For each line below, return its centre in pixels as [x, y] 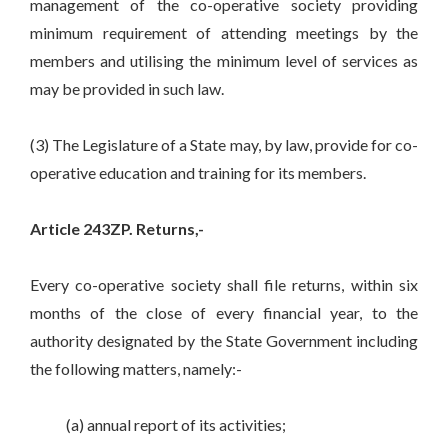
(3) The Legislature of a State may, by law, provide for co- [224, 145]
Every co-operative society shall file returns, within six [224, 285]
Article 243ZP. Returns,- [117, 229]
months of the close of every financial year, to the [224, 313]
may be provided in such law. [127, 89]
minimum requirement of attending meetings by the [224, 33]
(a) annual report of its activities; [158, 425]
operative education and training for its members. [198, 173]
